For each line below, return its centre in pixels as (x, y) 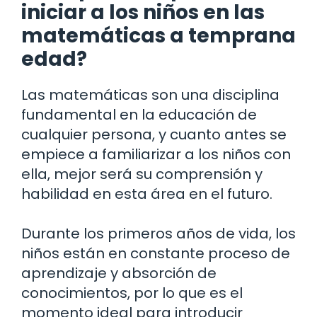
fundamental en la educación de (139, 114)
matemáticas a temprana (158, 35)
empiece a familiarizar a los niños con (156, 154)
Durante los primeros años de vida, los (158, 233)
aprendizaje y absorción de (119, 273)
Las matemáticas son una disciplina (150, 94)
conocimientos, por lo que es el (132, 293)
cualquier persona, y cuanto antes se (154, 134)
